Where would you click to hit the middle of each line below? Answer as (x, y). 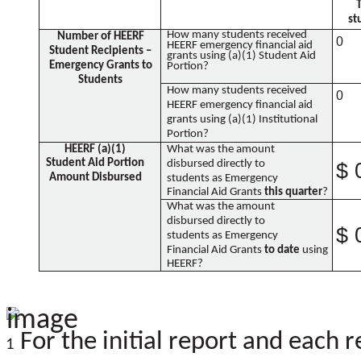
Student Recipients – (101, 51)
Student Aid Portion (95, 163)
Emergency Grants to (100, 65)
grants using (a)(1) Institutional (242, 119)
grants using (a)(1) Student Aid (241, 56)
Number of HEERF (100, 36)
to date (283, 250)
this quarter (293, 192)
